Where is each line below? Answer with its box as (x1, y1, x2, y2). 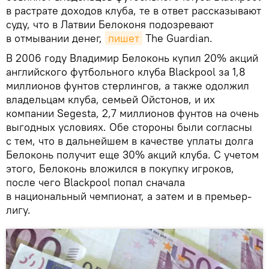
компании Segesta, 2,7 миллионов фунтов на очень (6, 106, 259, 121)
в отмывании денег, (6, 31, 105, 46)
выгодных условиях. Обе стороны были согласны (6, 120, 252, 134)
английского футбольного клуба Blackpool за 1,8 (6, 65, 246, 79)
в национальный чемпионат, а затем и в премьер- (6, 189, 252, 204)
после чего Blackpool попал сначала (6, 175, 185, 190)
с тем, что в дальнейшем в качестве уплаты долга (6, 134, 253, 148)
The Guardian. (142, 31, 213, 46)
